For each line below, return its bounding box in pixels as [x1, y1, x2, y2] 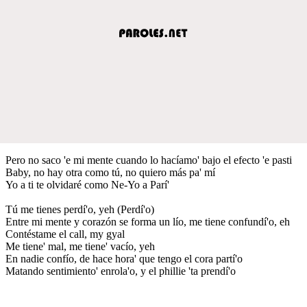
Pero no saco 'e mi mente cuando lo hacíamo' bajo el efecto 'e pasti [5, 153, 292, 166]
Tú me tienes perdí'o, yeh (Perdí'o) [5, 203, 154, 215]
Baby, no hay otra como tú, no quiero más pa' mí [5, 166, 215, 178]
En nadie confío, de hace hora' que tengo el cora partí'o [5, 252, 243, 265]
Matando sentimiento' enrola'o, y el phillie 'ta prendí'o [5, 265, 236, 277]
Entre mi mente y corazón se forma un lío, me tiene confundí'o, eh [5, 215, 290, 228]
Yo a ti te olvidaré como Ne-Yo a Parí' [5, 178, 169, 191]
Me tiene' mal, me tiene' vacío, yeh [5, 240, 155, 252]
